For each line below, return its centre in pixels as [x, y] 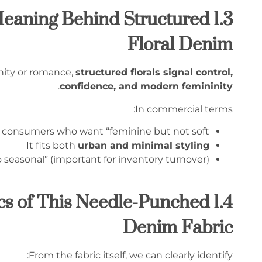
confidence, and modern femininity [146, 87]
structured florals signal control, [154, 73]
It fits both [52, 145]
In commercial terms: [184, 109]
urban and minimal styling [144, 145]
